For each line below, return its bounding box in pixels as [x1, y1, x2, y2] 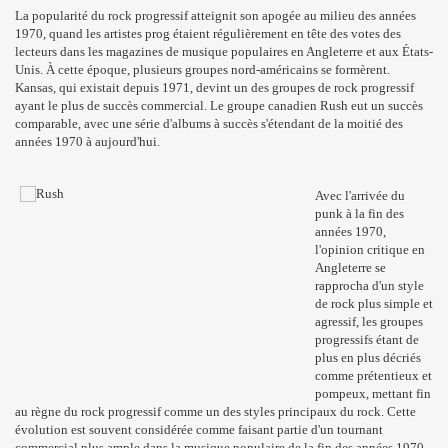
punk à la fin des [315, 206, 404, 221]
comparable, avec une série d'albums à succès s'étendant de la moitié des [15, 116, 403, 131]
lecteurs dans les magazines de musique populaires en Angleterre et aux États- [15, 44, 433, 59]
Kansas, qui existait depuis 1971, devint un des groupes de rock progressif [15, 80, 414, 95]
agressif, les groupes [315, 314, 423, 329]
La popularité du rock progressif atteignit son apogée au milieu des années [15, 8, 416, 23]
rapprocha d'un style [315, 278, 424, 293]
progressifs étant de [315, 332, 419, 347]
